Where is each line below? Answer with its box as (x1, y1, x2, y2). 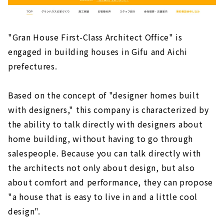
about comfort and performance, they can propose (8, 175, 213, 188)
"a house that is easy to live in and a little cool (8, 190, 198, 202)
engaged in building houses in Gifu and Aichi (8, 45, 187, 57)
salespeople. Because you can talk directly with (8, 146, 201, 159)
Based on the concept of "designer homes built (8, 88, 199, 101)
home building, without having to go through (8, 132, 193, 144)
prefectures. (8, 59, 57, 72)
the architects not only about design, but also (8, 161, 195, 173)
